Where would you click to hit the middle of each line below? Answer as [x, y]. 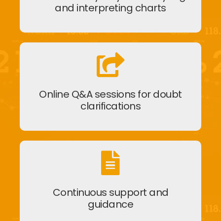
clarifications [110, 106]
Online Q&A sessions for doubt [110, 94]
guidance [110, 204]
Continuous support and [110, 192]
